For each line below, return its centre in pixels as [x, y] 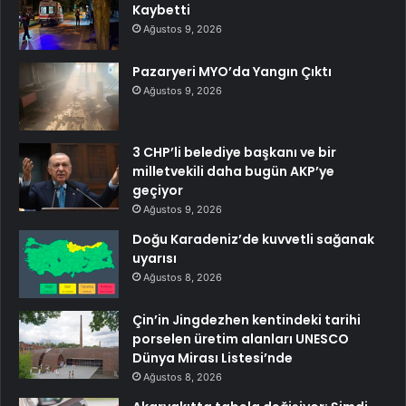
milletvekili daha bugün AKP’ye [233, 172]
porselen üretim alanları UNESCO [241, 339]
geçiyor [158, 191]
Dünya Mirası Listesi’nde [213, 358]
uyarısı [155, 259]
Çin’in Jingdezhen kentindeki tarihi [246, 320]
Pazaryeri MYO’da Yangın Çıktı [232, 72]
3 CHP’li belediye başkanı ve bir [234, 153]
